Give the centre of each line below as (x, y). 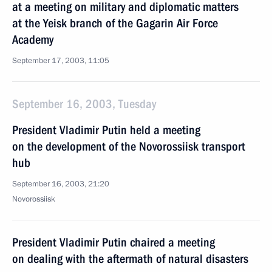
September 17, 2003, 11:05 (61, 61)
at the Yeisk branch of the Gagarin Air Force (115, 23)
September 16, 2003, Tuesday (84, 104)
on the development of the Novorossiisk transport (129, 146)
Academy (33, 39)
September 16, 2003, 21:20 (61, 184)
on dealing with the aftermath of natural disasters (130, 259)
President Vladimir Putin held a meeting (106, 130)
